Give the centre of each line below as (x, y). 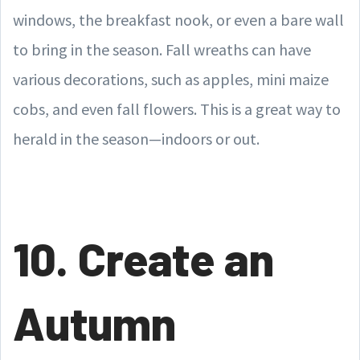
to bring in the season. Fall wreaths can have (162, 49)
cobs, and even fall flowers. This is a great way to (177, 109)
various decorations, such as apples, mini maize (171, 79)
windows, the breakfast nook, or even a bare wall (178, 20)
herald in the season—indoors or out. (136, 139)
